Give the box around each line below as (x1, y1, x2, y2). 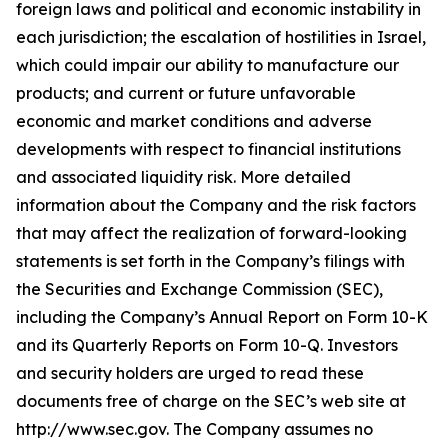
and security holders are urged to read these (16, 363, 364, 383)
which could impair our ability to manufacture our (16, 55, 399, 75)
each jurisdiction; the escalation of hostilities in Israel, (16, 27, 426, 47)
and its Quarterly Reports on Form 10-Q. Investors (16, 335, 398, 355)
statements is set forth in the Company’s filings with (16, 251, 405, 271)
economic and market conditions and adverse (16, 111, 372, 131)
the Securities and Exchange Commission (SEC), (16, 279, 383, 299)
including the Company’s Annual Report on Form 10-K (16, 307, 428, 327)
